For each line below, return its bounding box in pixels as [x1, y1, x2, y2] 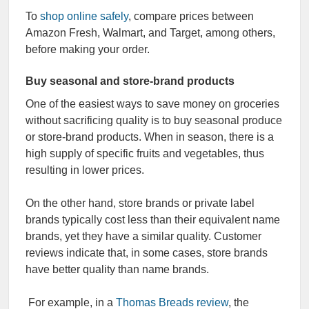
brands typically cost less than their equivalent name [26, 214, 280, 226]
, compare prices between [128, 10, 254, 22]
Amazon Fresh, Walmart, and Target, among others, [26, 27, 275, 39]
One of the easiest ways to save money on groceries [26, 98, 279, 110]
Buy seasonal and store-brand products [26, 75, 235, 87]
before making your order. [26, 43, 150, 55]
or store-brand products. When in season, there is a [26, 131, 274, 143]
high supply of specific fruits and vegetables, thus [26, 148, 264, 159]
